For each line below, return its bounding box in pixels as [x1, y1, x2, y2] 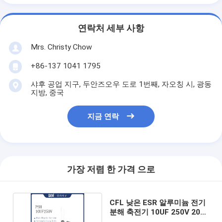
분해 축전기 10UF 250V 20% [110, 207, 206, 217]
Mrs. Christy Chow [30, 42, 92, 52]
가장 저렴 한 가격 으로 [67, 165, 155, 175]
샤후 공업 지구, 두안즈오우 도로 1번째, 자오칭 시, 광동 [30, 79, 212, 89]
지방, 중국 [30, 88, 64, 97]
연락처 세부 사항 [78, 23, 144, 34]
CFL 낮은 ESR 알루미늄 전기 [110, 198, 206, 207]
